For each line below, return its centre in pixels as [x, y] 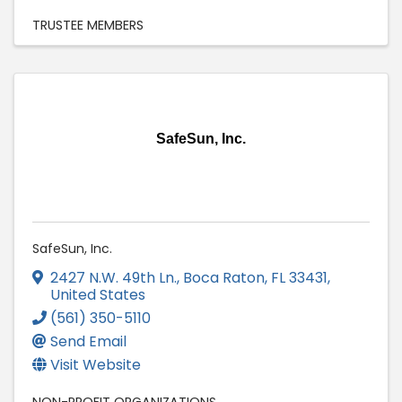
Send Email [88, 341]
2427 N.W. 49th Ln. [114, 277]
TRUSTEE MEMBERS [88, 25]
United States [98, 294]
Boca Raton [224, 277]
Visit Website [96, 364]
